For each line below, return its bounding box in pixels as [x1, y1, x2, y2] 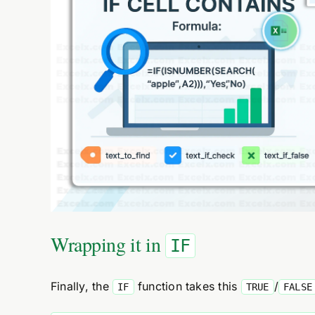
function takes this [134, 279, 241, 294]
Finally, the [50, 279, 113, 294]
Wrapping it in [50, 231, 165, 258]
